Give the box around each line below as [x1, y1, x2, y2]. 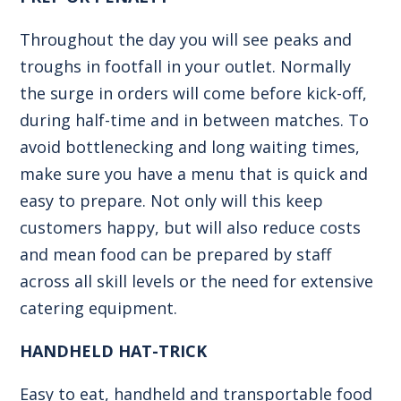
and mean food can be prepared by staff [20, 243, 332, 265]
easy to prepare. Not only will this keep [20, 189, 324, 211]
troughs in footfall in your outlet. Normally [20, 55, 352, 77]
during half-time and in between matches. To [20, 108, 370, 131]
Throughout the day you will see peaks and [20, 28, 353, 50]
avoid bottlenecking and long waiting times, [20, 135, 361, 158]
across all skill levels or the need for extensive [20, 269, 374, 292]
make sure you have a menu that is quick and [20, 162, 369, 184]
